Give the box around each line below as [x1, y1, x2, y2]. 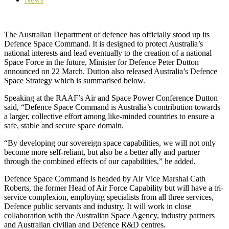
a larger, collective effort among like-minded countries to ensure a [4, 111, 214, 121]
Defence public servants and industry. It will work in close [4, 201, 191, 211]
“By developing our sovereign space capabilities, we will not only [4, 138, 216, 147]
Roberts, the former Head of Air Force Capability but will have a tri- [4, 183, 223, 192]
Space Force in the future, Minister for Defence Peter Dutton [4, 57, 199, 66]
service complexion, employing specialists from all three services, [4, 192, 214, 201]
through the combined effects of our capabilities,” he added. [4, 156, 196, 166]
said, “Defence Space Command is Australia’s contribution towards [4, 102, 220, 111]
